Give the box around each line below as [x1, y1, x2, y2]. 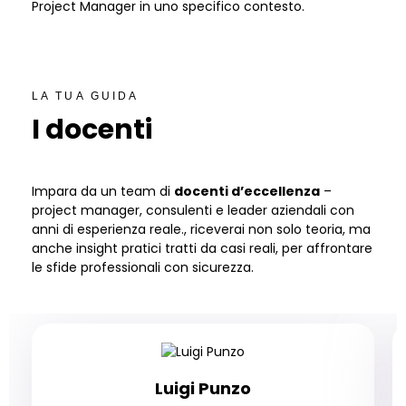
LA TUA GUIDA [32, 90, 140, 102]
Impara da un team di [32, 182, 174, 200]
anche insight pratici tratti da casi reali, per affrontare [32, 239, 372, 257]
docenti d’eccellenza [174, 182, 320, 200]
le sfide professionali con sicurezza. [32, 258, 254, 276]
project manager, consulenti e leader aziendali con [32, 201, 354, 219]
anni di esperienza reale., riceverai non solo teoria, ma [32, 220, 371, 238]
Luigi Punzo [155, 376, 251, 400]
